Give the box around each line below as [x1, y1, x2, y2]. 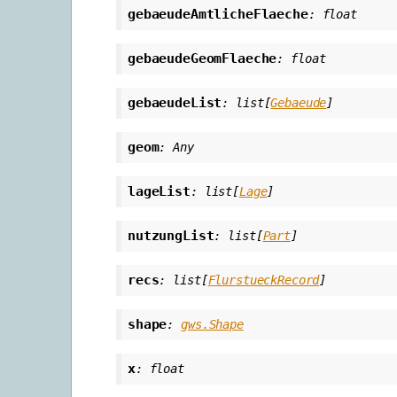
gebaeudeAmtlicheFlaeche [128, 5, 308, 22]
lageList [128, 183, 191, 199]
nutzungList [128, 227, 214, 244]
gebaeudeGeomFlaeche [128, 50, 277, 66]
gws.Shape [181, 316, 244, 331]
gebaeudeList [128, 94, 222, 111]
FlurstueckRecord [207, 272, 320, 287]
